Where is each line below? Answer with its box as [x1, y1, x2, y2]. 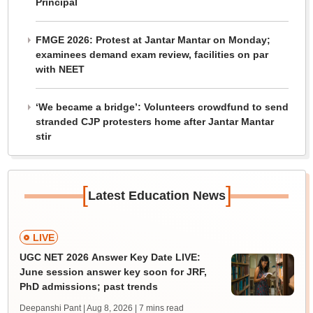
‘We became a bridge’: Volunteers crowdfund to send [35, 101, 289, 112]
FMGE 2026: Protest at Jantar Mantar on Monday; [35, 34, 270, 45]
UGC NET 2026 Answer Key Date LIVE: [19, 252, 201, 263]
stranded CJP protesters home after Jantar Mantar [35, 116, 274, 127]
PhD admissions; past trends [19, 281, 158, 292]
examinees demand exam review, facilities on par [35, 49, 268, 60]
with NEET [35, 64, 85, 75]
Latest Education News [87, 189, 226, 203]
